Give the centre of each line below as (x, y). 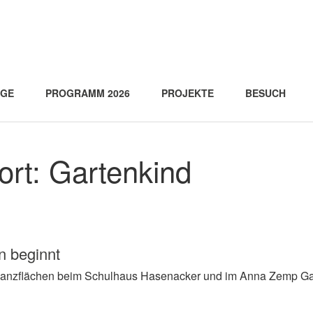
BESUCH (265, 93)
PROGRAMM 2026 (88, 93)
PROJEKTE (188, 93)
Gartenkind (120, 170)
